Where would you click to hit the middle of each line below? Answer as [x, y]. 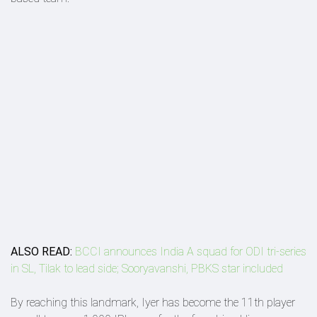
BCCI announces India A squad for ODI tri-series [191, 252]
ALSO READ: [41, 252]
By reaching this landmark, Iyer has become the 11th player [153, 302]
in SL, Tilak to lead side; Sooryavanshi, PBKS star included [147, 269]
